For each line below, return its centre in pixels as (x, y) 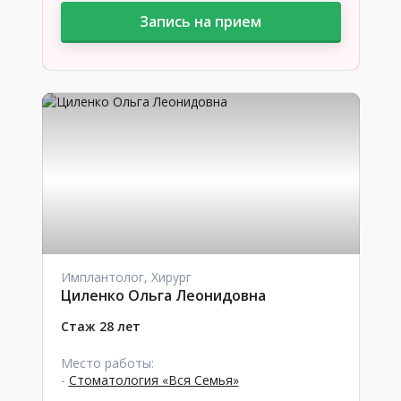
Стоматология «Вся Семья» (154, 380)
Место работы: (107, 363)
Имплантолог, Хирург (126, 277)
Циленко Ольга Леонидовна (163, 295)
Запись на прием (200, 21)
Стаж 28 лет (100, 326)
